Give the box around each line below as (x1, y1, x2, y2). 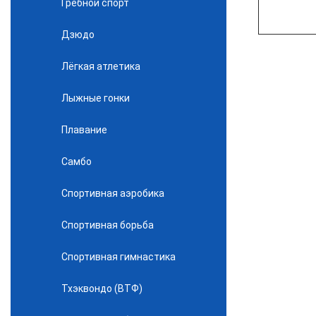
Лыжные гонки (61, 92, 130, 104)
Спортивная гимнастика (61, 250, 176, 262)
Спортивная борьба (61, 219, 154, 231)
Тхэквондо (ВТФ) (61, 282, 142, 294)
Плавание (61, 123, 107, 135)
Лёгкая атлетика (61, 60, 140, 72)
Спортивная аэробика (61, 187, 164, 199)
